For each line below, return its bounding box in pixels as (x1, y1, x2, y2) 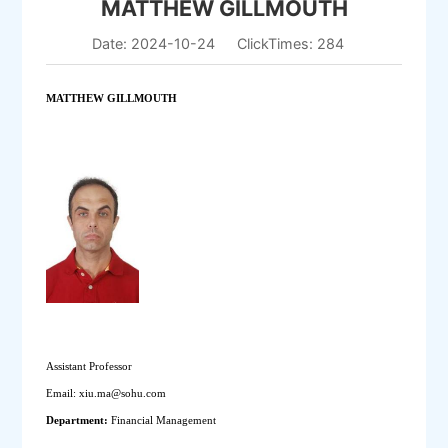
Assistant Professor (46, 359, 133, 372)
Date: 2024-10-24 (92, 35, 215, 53)
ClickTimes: (237, 35, 317, 53)
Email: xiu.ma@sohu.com (46, 386, 167, 399)
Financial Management (111, 413, 220, 426)
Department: (46, 413, 112, 426)
